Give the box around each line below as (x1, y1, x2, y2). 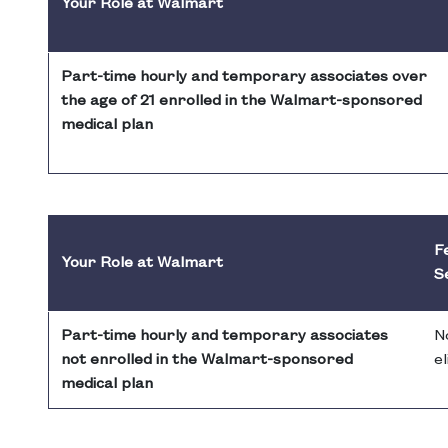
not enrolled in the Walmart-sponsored (61, 352, 353, 369)
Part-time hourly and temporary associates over (61, 69, 427, 86)
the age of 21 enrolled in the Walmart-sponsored (61, 93, 422, 110)
